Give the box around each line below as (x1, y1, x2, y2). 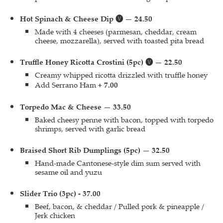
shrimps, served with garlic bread (35, 123, 145, 133)
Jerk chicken (35, 210, 75, 220)
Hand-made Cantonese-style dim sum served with (35, 158, 201, 168)
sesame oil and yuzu (35, 167, 102, 177)
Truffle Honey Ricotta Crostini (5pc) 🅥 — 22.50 (20, 57, 182, 67)
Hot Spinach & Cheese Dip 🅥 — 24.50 (20, 13, 152, 24)
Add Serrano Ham (35, 80, 98, 90)
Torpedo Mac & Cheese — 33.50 (20, 102, 131, 112)
